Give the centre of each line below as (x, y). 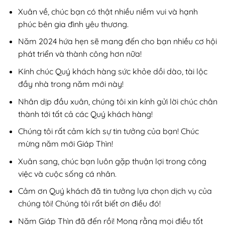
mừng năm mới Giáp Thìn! (65, 144)
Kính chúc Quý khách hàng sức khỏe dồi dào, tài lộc (113, 72)
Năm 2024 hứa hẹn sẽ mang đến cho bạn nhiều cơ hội (117, 41)
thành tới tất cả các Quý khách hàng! (85, 114)
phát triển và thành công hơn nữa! (80, 54)
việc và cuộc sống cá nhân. (67, 174)
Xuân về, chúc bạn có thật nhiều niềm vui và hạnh (108, 11)
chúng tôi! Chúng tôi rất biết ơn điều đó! (89, 204)
